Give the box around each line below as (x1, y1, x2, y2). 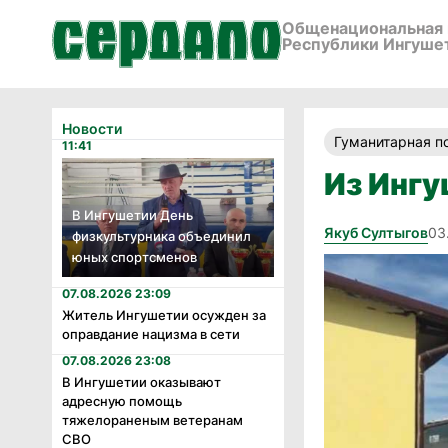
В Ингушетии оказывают (62, 374, 221, 391)
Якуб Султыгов (324, 224, 428, 241)
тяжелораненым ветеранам (62, 412, 243, 429)
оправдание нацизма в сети (62, 326, 240, 343)
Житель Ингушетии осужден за (62, 307, 266, 324)
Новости (62, 120, 122, 137)
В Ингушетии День (72, 207, 193, 224)
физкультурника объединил (72, 228, 251, 245)
